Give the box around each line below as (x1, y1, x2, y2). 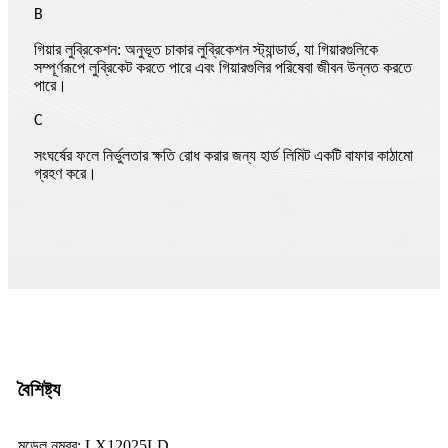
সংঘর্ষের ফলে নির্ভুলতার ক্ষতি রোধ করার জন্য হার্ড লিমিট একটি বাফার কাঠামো (34, 147, 413, 165)
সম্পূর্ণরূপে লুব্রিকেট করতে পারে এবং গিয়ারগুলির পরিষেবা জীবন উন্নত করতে (34, 59, 412, 77)
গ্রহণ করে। (34, 165, 97, 183)
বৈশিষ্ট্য (18, 379, 60, 401)
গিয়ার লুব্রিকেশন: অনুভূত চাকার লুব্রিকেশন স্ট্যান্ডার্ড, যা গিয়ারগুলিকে (34, 41, 378, 59)
